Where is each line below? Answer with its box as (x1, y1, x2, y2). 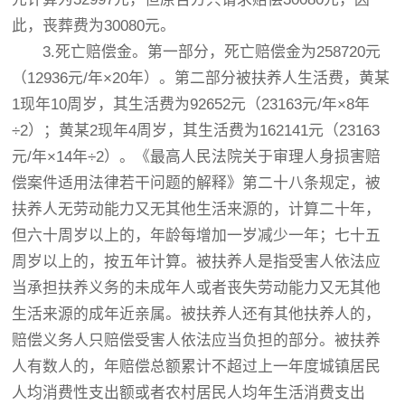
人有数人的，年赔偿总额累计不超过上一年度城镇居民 (12, 358, 381, 375)
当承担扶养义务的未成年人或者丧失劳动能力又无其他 (12, 279, 381, 297)
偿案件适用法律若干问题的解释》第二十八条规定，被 (12, 174, 381, 192)
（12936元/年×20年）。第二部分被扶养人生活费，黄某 (12, 70, 391, 87)
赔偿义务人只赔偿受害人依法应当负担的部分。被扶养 (12, 332, 381, 349)
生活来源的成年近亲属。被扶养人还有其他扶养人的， (12, 306, 381, 323)
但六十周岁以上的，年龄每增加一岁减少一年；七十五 (12, 227, 381, 244)
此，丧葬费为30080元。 (12, 17, 176, 34)
